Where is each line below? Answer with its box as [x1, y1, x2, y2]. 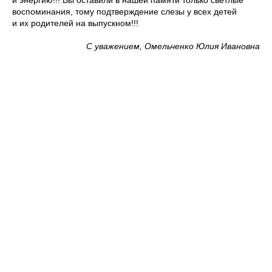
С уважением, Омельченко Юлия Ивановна [86, 41, 260, 51]
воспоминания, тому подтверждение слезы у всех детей [12, 6, 237, 16]
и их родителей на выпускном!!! [12, 18, 138, 28]
